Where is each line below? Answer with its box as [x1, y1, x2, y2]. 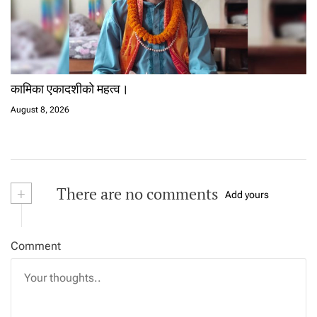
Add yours [225, 189, 269, 201]
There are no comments [53, 183, 219, 204]
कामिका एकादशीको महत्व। [11, 80, 129, 98]
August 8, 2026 [11, 105, 69, 115]
